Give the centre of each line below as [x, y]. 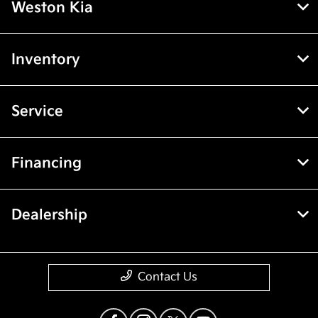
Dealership [49, 215]
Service [37, 112]
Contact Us [168, 278]
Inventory [46, 60]
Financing [46, 164]
